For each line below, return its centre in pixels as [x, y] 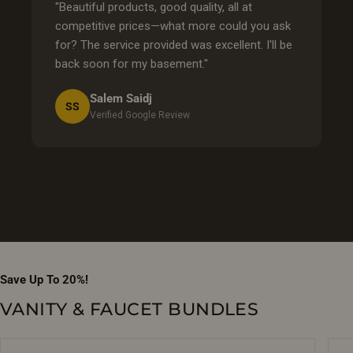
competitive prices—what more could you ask [173, 26]
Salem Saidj [121, 99]
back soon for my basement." [132, 63]
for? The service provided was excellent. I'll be [174, 45]
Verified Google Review [140, 115]
